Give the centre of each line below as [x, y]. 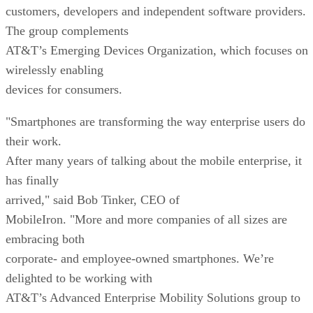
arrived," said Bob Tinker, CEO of [93, 199]
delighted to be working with [79, 278]
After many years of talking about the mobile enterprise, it [154, 160]
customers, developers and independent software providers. [156, 11]
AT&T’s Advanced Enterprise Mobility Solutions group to [153, 297]
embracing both [45, 239]
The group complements [67, 30]
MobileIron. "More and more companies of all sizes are [146, 219]
